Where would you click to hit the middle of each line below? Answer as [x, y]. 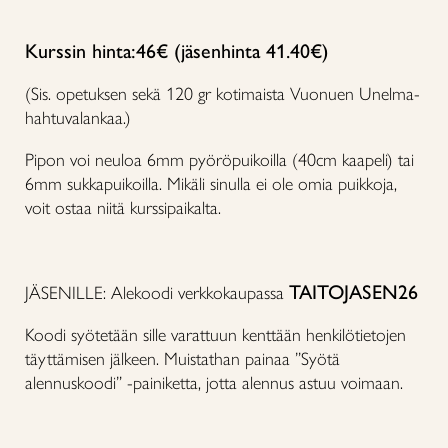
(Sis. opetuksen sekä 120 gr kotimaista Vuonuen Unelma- [222, 93]
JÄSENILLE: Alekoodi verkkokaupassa [157, 292]
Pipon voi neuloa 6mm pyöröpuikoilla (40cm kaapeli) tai [219, 159]
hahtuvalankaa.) [78, 117]
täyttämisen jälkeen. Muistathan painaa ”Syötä [182, 358]
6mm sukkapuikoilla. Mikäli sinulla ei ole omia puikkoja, [211, 183]
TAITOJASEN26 [353, 291]
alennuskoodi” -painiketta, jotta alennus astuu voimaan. [214, 382]
